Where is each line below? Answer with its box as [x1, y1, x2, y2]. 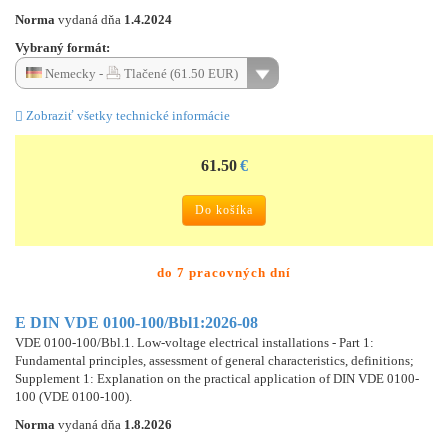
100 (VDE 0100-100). [15, 388, 132, 404]
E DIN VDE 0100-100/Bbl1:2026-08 [15, 313, 258, 331]
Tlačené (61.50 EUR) [121, 65, 238, 81]
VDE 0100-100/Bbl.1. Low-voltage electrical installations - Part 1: [15, 334, 374, 350]
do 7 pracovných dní [157, 264, 291, 280]
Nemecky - [42, 65, 106, 81]
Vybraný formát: [15, 39, 110, 55]
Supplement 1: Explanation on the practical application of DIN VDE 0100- [15, 370, 419, 386]
